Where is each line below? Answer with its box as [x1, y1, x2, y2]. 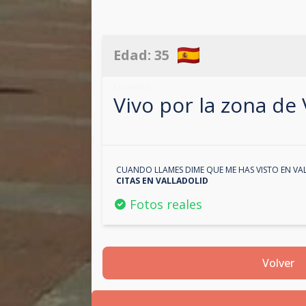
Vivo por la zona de [113, 91, 303, 120]
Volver [262, 255, 294, 271]
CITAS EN [116, 175, 156, 187]
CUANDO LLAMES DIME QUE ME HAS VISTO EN [116, 164, 294, 176]
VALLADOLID [156, 175, 209, 187]
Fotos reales [130, 196, 203, 213]
